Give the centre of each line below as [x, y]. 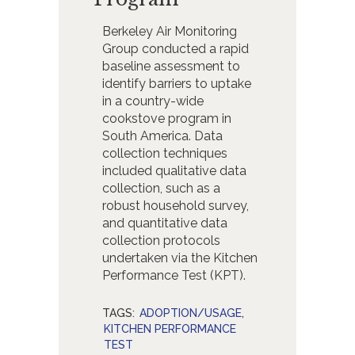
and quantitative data [164, 223]
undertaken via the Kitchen [179, 258]
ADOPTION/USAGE [191, 313]
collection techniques [164, 153]
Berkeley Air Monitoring [169, 31]
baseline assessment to [171, 66]
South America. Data [162, 136]
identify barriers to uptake [176, 83]
